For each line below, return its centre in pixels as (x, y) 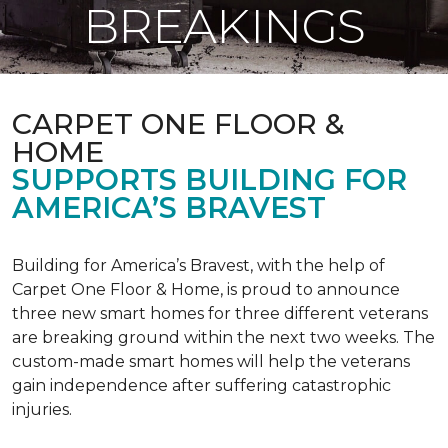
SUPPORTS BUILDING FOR (209, 179)
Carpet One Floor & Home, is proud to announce (206, 289)
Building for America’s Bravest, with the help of (198, 265)
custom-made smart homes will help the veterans (211, 361)
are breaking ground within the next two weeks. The (223, 337)
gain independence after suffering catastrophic (201, 385)
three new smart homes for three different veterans (220, 313)
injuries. (42, 409)
